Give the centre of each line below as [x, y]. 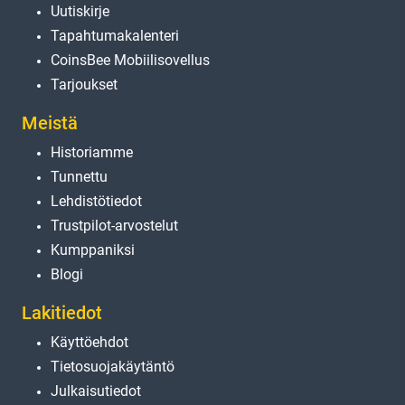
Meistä [50, 122]
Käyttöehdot [89, 342]
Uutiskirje [80, 11]
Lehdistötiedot [96, 201]
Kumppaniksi [93, 250]
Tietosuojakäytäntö [113, 366]
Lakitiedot [62, 312]
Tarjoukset [84, 84]
